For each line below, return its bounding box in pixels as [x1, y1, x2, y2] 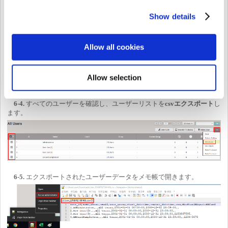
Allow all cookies [84, 42, 144, 51]
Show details [149, 12, 196, 21]
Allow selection [87, 73, 141, 82]
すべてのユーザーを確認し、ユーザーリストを [26, 99, 165, 107]
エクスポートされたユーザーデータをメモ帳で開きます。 [26, 173, 198, 181]
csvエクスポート [165, 99, 214, 107]
